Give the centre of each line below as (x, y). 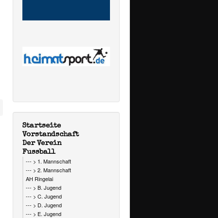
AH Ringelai (39, 179)
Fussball (39, 152)
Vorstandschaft (51, 135)
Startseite (42, 126)
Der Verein (42, 144)
